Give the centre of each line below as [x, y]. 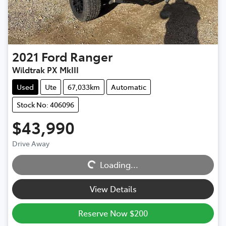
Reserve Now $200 [113, 213]
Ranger [91, 56]
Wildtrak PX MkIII [45, 70]
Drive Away [31, 144]
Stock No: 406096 [45, 105]
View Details [113, 189]
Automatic [129, 87]
